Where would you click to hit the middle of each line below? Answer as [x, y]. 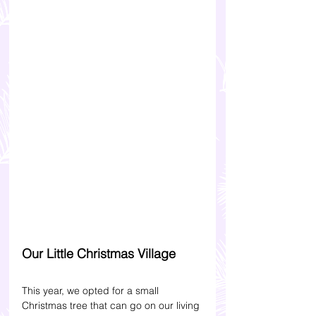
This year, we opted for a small [92, 290]
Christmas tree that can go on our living [112, 305]
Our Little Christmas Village [99, 253]
